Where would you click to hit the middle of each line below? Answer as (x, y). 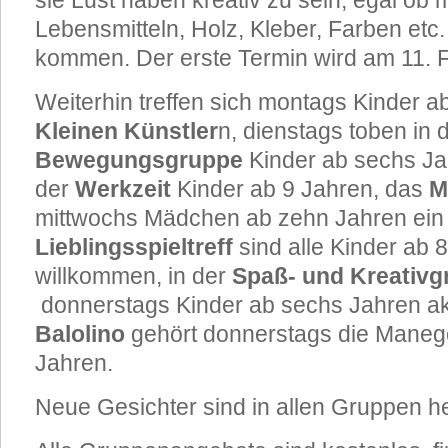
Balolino (80, 334)
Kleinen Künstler (126, 131)
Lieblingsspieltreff (134, 247)
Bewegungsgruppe (139, 160)
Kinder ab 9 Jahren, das (300, 189)
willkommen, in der (133, 276)
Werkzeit (123, 189)
